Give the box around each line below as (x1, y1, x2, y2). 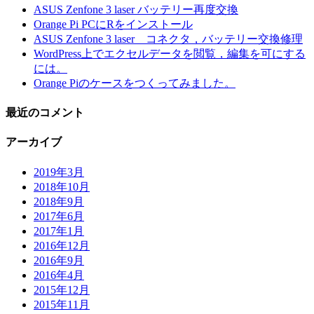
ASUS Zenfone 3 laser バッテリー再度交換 (34, 3, 238, 15)
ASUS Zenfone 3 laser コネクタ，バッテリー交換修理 (34, 32, 303, 45)
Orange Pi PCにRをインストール (34, 18, 193, 30)
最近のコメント (6, 107, 84, 119)
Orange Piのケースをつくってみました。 (34, 76, 235, 89)
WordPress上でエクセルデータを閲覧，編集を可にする (34, 47, 306, 60)
